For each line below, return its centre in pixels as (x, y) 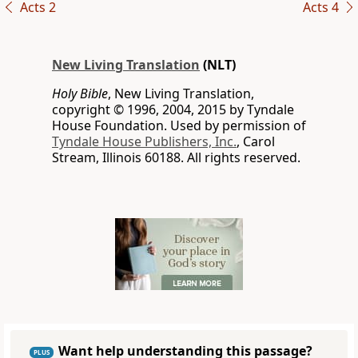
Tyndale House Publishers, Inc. (144, 142)
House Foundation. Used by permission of (179, 126)
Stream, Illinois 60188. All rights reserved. (176, 158)
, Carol (256, 142)
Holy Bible (80, 94)
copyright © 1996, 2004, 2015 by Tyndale (173, 110)
